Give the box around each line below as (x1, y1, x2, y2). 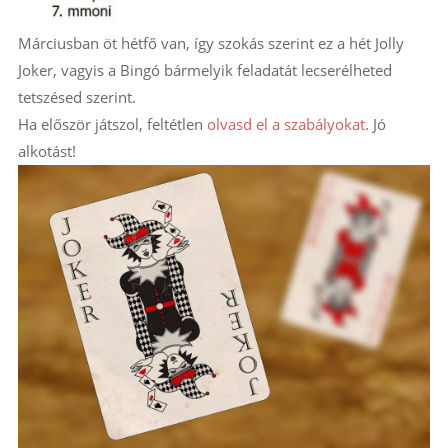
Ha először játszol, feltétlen (17, 114, 207, 135)
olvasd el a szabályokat (206, 114, 365, 135)
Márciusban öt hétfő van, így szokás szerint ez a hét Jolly (17, 33, 404, 54)
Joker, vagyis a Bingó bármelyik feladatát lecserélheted (17, 60, 392, 81)
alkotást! (17, 141, 76, 162)
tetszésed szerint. (17, 87, 136, 108)
